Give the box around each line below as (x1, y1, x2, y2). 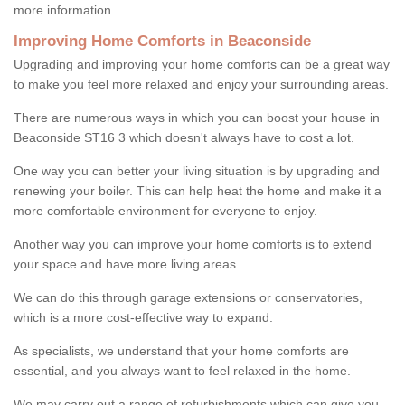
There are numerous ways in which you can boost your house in (14, 109, 380, 125)
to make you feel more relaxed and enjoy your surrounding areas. (14, 76, 389, 91)
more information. (14, 2, 118, 17)
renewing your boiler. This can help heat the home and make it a (14, 183, 381, 198)
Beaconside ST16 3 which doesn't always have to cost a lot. (14, 129, 354, 145)
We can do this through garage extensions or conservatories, (14, 289, 363, 305)
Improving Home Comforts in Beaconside (14, 32, 311, 50)
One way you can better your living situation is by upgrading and (14, 163, 380, 178)
